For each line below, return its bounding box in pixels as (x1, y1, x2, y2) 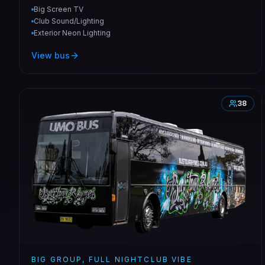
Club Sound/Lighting (34, 16, 104, 25)
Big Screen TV (34, 4, 83, 14)
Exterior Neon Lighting (34, 28, 111, 37)
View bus (31, 50, 70, 60)
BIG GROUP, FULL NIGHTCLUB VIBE (31, 254, 192, 264)
